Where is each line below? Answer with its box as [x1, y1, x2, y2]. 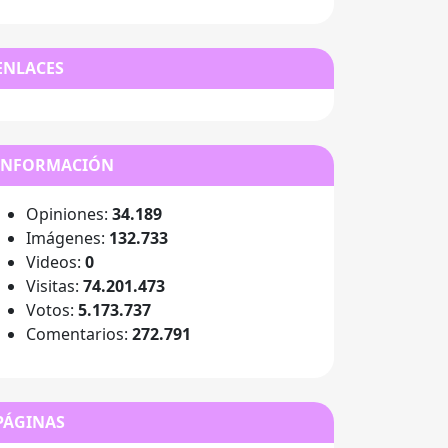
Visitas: [26, 275, 83, 297]
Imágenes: [26, 227, 109, 249]
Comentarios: [26, 323, 132, 345]
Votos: [26, 299, 78, 321]
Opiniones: [26, 203, 112, 225]
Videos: [26, 251, 85, 273]
